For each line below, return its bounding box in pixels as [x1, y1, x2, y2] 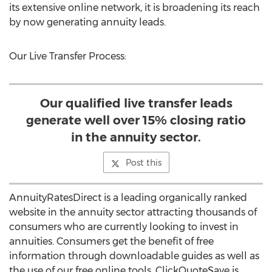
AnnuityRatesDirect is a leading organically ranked [9, 192, 247, 203]
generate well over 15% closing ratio [26, 113, 246, 127]
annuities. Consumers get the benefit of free [9, 236, 214, 247]
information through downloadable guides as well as [9, 250, 259, 262]
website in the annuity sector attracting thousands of [9, 206, 257, 218]
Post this [125, 157, 161, 168]
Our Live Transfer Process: [9, 50, 126, 62]
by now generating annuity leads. [9, 16, 166, 28]
